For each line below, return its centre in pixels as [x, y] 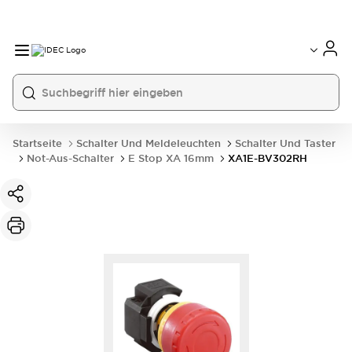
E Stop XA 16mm [171, 158]
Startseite [37, 143]
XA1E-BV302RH [268, 158]
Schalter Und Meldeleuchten [148, 143]
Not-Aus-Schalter [70, 158]
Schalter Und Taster [285, 143]
